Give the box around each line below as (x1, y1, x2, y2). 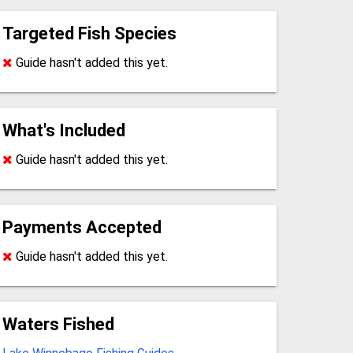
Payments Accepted (2, 217, 162, 237)
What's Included (2, 120, 125, 140)
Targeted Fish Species (2, 23, 176, 43)
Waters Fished (2, 314, 114, 334)
